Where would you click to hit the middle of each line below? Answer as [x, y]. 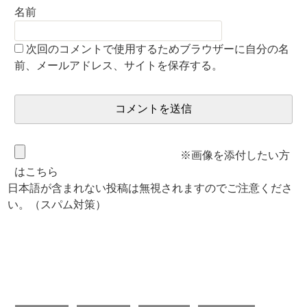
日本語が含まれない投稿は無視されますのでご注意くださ [150, 188]
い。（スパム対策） [57, 204]
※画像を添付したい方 [234, 155]
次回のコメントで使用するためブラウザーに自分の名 [158, 49]
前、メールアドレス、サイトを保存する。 [119, 65]
